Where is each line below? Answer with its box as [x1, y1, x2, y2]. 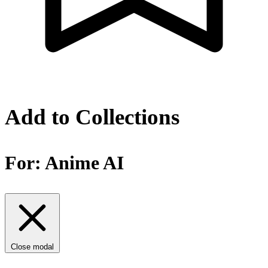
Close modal [11, 242, 54, 252]
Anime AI [45, 152, 124, 174]
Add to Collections [5, 104, 179, 129]
